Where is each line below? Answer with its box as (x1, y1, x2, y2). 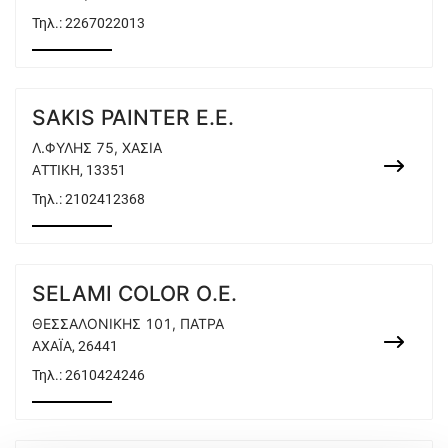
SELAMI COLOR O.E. (32, 281, 237, 306)
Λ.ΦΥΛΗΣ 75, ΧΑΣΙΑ (32, 139, 162, 156)
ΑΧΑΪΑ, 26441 (32, 338, 118, 354)
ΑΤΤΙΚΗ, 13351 (32, 162, 126, 178)
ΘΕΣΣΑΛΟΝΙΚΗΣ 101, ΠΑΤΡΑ (32, 315, 224, 332)
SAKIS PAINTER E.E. (32, 105, 234, 130)
